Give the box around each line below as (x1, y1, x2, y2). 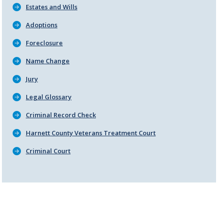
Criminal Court (26, 146, 71, 156)
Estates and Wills (26, 2, 77, 12)
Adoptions (26, 20, 57, 30)
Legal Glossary (26, 92, 72, 102)
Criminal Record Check (26, 110, 96, 120)
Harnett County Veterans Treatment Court (26, 128, 156, 138)
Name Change (26, 56, 70, 66)
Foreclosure (26, 38, 63, 48)
